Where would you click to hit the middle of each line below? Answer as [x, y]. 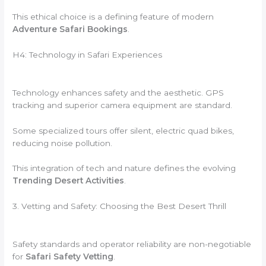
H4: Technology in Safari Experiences [88, 54]
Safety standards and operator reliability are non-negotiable [132, 244]
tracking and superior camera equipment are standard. [123, 105]
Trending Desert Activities [69, 181]
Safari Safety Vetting [70, 257]
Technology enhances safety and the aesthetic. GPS [118, 92]
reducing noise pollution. [63, 143]
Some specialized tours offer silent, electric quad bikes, [123, 130]
